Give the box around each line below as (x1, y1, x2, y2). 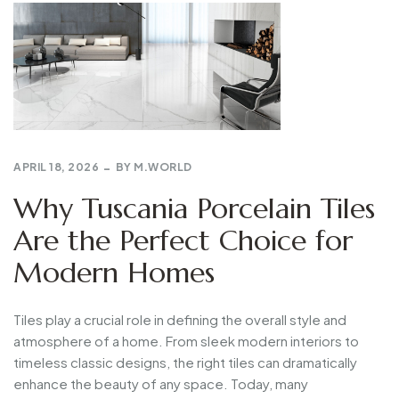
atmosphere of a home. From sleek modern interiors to (13, 331, 359, 349)
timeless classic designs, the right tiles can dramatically (13, 353, 357, 370)
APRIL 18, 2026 (13, 160, 99, 175)
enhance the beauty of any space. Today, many (13, 374, 308, 392)
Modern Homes (13, 254, 215, 290)
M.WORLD (134, 160, 192, 175)
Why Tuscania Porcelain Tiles (13, 190, 375, 226)
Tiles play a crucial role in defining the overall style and (13, 310, 346, 328)
